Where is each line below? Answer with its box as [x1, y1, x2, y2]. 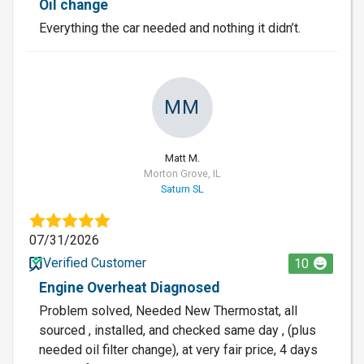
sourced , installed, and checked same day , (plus [39, 322, 316, 338]
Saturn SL [160, 182, 204, 195]
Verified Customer [42, 254, 146, 271]
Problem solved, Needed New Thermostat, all [39, 302, 297, 318]
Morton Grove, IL [143, 167, 221, 180]
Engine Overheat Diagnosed [39, 279, 219, 296]
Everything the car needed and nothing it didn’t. [39, 19, 301, 36]
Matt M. [164, 151, 200, 164]
